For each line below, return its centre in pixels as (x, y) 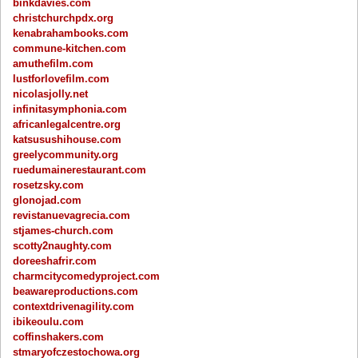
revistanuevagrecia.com (72, 215)
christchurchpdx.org (64, 18)
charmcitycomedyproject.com (87, 276)
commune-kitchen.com (70, 48)
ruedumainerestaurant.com (80, 169)
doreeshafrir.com (55, 261)
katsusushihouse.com (68, 139)
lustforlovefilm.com (62, 78)
